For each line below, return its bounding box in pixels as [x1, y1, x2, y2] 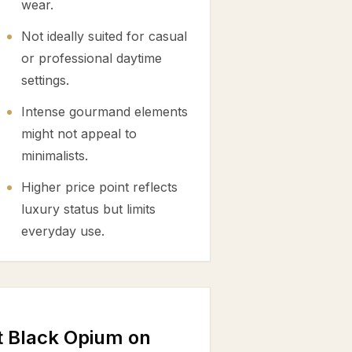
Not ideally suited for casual [21, 28, 187, 44]
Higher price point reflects [21, 179, 178, 195]
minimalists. [21, 148, 88, 163]
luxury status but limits [21, 201, 156, 217]
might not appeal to [21, 126, 137, 141]
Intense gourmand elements [21, 104, 188, 119]
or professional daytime [21, 50, 162, 66]
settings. [21, 72, 69, 88]
